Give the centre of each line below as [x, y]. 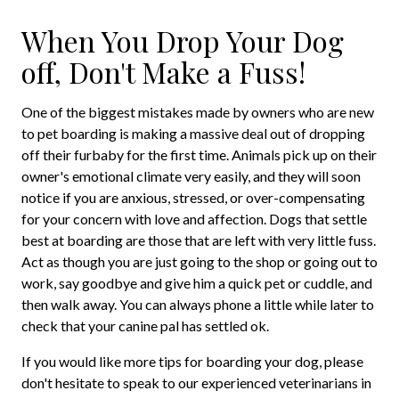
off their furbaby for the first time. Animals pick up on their [199, 155]
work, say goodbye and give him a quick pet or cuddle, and [197, 283]
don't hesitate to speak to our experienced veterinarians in [196, 383]
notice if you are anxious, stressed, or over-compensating [193, 198]
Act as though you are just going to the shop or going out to [199, 262]
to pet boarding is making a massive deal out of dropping [193, 134]
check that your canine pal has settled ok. [145, 326]
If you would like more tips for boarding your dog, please [192, 362]
